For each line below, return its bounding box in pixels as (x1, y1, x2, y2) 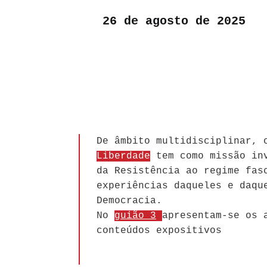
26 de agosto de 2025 (103, 14, 246, 29)
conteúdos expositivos (97, 225, 222, 237)
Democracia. (97, 195, 162, 207)
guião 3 (114, 210, 156, 222)
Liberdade (97, 151, 150, 162)
